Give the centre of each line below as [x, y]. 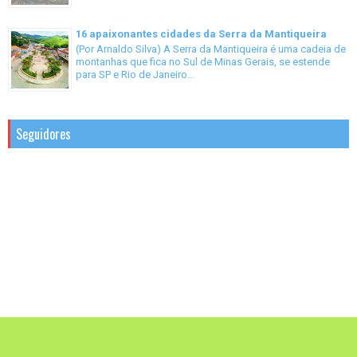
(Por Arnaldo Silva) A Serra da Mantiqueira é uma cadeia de [211, 49]
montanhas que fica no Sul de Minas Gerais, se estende [203, 62]
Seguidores [43, 134]
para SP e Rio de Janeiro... [135, 75]
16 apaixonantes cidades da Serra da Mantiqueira [201, 34]
